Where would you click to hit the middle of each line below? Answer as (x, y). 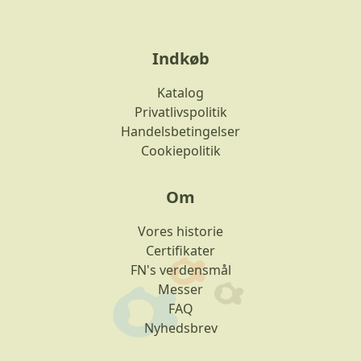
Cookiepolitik (180, 151)
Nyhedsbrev (180, 328)
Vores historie (180, 232)
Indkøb (180, 59)
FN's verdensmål (180, 270)
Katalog (180, 93)
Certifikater (180, 251)
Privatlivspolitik (180, 112)
